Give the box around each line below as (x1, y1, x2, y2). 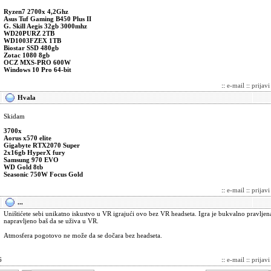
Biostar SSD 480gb (4, 44, 59, 51)
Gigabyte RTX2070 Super (4, 142, 80, 149)
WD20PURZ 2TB (4, 30, 54, 37)
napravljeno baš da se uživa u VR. (4, 217, 99, 224)
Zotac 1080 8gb (4, 51, 50, 59)
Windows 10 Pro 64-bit (4, 66, 71, 73)
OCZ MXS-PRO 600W (4, 59, 71, 66)
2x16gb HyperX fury (4, 149, 65, 156)
